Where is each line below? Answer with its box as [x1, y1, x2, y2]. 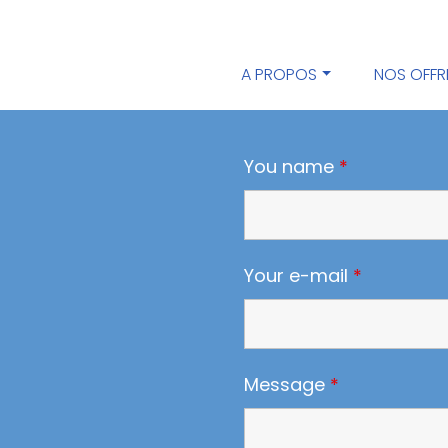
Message [244, 372, 330, 397]
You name [244, 154, 339, 179]
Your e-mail [244, 263, 353, 288]
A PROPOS [241, 63, 318, 86]
